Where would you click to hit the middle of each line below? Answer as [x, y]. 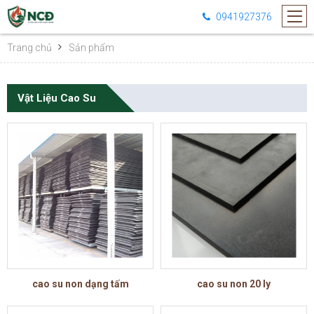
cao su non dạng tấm [80, 284]
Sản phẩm [91, 48]
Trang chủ [29, 48]
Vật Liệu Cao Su [57, 98]
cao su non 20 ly [234, 284]
